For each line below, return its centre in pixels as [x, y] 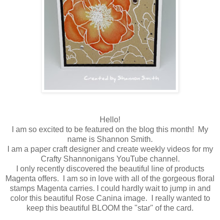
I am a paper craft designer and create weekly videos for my [110, 149]
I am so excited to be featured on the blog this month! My [110, 130]
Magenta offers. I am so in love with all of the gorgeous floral [110, 179]
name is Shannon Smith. [110, 139]
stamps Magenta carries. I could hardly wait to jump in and [110, 189]
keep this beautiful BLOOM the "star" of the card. [110, 208]
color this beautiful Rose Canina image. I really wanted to [110, 198]
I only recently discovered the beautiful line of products [110, 169]
